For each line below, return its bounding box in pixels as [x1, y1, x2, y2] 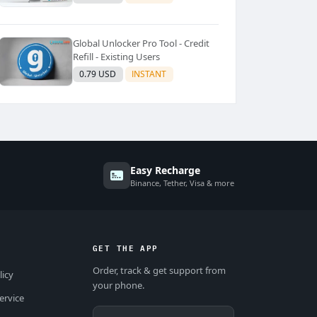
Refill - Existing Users [72, 50, 160, 63]
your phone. [92, 279, 144, 292]
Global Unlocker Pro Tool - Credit [72, 36, 209, 50]
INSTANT [132, 68, 167, 81]
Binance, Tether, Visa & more [130, 177, 234, 188]
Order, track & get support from [92, 264, 226, 277]
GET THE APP [92, 241, 158, 255]
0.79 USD [79, 68, 117, 81]
